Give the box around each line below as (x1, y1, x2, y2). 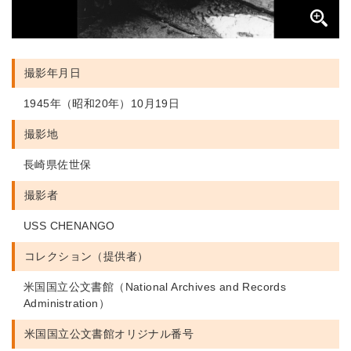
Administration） (24, 296, 110, 309)
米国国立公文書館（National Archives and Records (24, 280, 287, 293)
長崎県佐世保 (24, 157, 92, 171)
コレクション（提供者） (24, 249, 149, 262)
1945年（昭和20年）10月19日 (24, 96, 180, 110)
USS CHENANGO (24, 219, 115, 232)
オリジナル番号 (114, 327, 194, 340)
